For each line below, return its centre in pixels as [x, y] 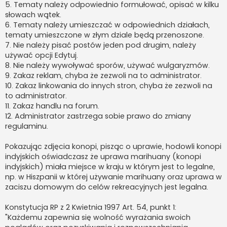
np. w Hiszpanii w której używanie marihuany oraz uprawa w [113, 177]
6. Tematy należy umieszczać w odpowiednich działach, [107, 25]
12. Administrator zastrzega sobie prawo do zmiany [98, 116]
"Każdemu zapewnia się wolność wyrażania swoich [98, 217]
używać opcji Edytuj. [42, 55]
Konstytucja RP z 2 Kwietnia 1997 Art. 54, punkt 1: [91, 207]
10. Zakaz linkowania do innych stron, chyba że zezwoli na [109, 85]
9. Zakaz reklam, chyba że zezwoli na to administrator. [103, 75]
